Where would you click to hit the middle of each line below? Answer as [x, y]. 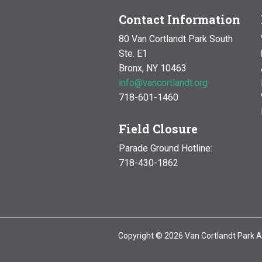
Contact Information [179, 20]
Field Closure [158, 129]
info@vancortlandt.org [163, 83]
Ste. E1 [133, 54]
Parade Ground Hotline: [165, 149]
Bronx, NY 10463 [152, 68]
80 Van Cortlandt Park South [175, 39]
